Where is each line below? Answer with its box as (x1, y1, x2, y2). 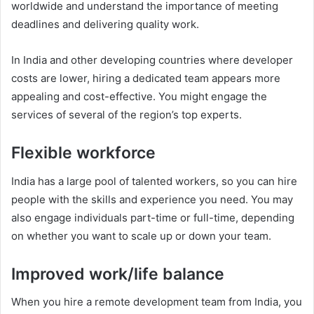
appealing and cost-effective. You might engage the (11, 90, 267, 103)
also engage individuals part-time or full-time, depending (11, 210, 294, 224)
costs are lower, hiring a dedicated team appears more (11, 71, 280, 85)
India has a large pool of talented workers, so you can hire (11, 174, 297, 188)
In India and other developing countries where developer (11, 53, 293, 67)
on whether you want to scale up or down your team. (11, 228, 271, 243)
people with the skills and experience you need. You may (11, 192, 293, 206)
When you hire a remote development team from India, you (11, 295, 302, 308)
